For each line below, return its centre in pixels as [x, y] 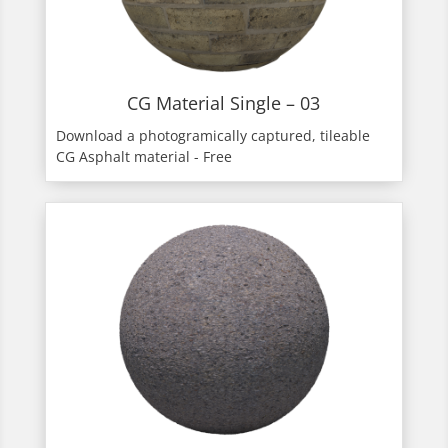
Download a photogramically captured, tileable [212, 136]
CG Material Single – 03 [224, 103]
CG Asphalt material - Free [143, 157]
